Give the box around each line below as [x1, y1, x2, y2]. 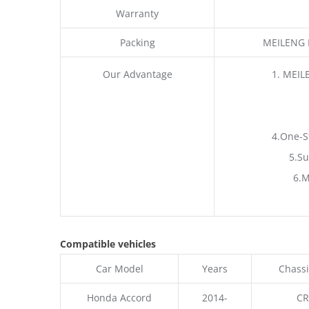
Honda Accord [87, 291, 152, 305]
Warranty [116, 6, 159, 20]
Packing [119, 35, 155, 49]
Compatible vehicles [60, 237, 156, 250]
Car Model [95, 262, 143, 276]
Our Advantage [102, 67, 172, 81]
